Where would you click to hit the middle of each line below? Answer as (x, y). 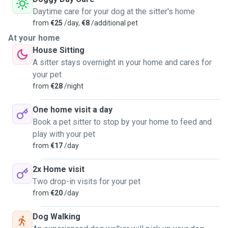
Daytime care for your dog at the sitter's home (114, 11)
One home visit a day (73, 110)
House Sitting (59, 50)
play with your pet (64, 134)
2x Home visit (59, 169)
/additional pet (114, 23)
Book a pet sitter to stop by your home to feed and (122, 122)
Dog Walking (56, 217)
